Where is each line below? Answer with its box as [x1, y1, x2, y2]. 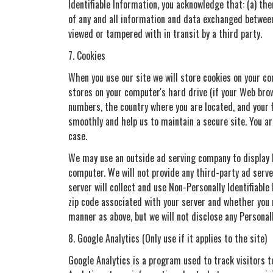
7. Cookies [68, 48, 105, 63]
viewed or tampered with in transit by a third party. [68, 26, 262, 41]
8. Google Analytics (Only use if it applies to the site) [68, 230, 267, 246]
